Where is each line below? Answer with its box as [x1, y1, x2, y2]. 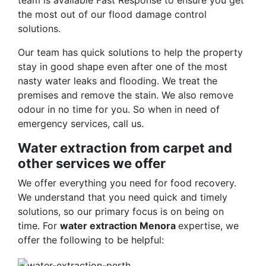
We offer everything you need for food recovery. [18, 177, 236, 189]
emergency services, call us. [18, 118, 144, 130]
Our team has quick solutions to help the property [18, 46, 243, 59]
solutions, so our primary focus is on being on [18, 205, 224, 218]
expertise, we [178, 220, 239, 232]
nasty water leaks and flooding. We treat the [18, 75, 217, 87]
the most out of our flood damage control [18, 8, 207, 21]
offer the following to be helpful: [18, 234, 164, 246]
